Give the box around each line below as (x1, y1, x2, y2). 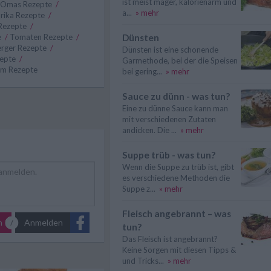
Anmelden (24, 217, 63, 227)
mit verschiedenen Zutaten (122, 114, 216, 124)
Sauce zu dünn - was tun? (122, 91, 230, 102)
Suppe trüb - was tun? (122, 149, 215, 160)
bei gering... (122, 67, 162, 76)
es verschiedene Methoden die (122, 173, 230, 183)
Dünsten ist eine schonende (122, 45, 218, 54)
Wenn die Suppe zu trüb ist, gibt (122, 162, 234, 172)
